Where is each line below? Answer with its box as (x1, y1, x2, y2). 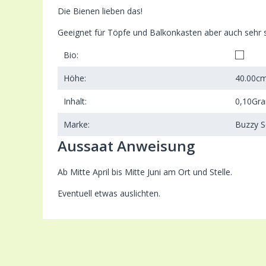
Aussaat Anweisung (58, 135, 195, 156)
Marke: (64, 118, 90, 130)
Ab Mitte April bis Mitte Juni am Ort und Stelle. (58, 166, 232, 178)
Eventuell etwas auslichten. (58, 187, 160, 199)
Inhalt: (64, 95, 87, 107)
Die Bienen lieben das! (58, 5, 142, 17)
